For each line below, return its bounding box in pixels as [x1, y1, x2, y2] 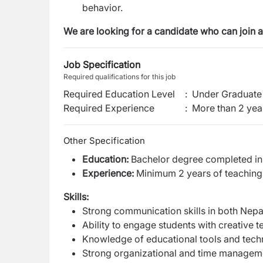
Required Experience [63, 102, 154, 114]
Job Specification [63, 59, 140, 70]
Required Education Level [63, 88, 175, 100]
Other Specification [63, 135, 145, 146]
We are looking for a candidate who [63, 25, 221, 37]
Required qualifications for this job [63, 72, 176, 81]
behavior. [82, 2, 123, 14]
